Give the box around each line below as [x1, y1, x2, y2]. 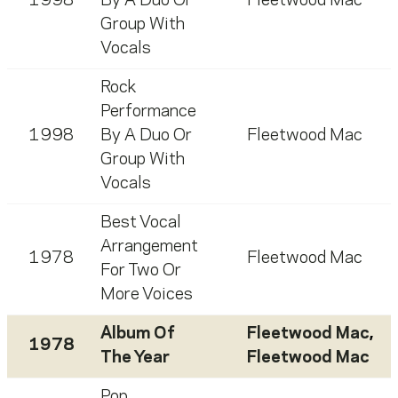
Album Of [100, 326, 175, 343]
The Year [100, 350, 170, 367]
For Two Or [100, 263, 181, 280]
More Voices [100, 287, 193, 304]
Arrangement [100, 239, 198, 256]
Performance [100, 104, 196, 121]
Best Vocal [100, 215, 181, 232]
